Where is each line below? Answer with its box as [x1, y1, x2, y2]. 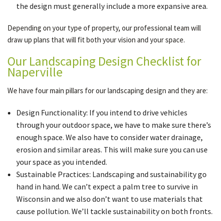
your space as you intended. [16, 157, 107, 167]
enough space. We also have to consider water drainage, [16, 132, 203, 142]
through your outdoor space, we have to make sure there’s [16, 120, 211, 130]
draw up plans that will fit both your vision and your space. [7, 35, 185, 44]
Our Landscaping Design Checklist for [7, 53, 201, 69]
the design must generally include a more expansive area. [16, 1, 208, 11]
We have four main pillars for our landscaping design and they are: [7, 86, 208, 95]
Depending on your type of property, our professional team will [7, 23, 201, 33]
